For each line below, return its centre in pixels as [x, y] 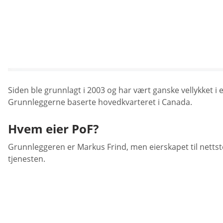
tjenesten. [27, 159]
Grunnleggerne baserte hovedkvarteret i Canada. [100, 102]
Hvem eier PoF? [53, 129]
